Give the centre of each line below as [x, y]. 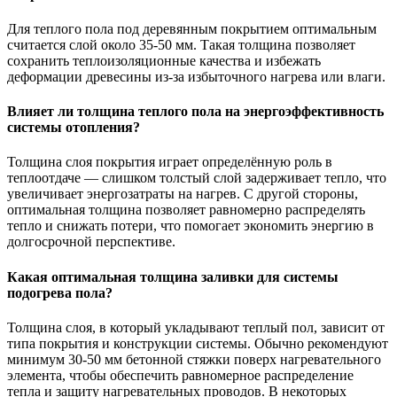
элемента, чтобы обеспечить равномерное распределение [180, 375]
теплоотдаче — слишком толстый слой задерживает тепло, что [197, 178]
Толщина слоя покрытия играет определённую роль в [170, 162]
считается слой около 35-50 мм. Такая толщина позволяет [181, 44]
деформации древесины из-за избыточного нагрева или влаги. [196, 76]
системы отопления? [74, 128]
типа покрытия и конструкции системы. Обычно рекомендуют [198, 343]
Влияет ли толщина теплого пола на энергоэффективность [195, 112]
